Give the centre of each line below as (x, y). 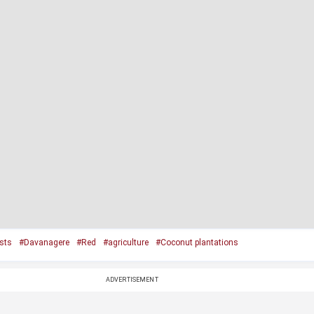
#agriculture (125, 243)
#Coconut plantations (197, 243)
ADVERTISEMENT (132, 280)
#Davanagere (44, 243)
